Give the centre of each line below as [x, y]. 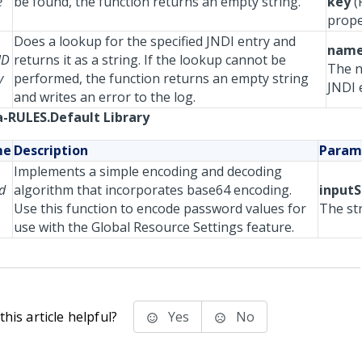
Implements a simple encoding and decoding [148, 171]
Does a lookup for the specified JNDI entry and [155, 41]
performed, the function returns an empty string [161, 78]
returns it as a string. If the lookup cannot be [150, 60]
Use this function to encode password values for [160, 208]
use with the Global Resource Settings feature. [154, 227]
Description [51, 150]
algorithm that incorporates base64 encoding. [153, 190]
